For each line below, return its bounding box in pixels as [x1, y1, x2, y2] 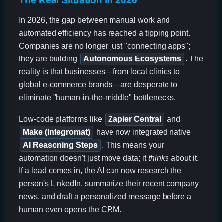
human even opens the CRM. [19, 205, 121, 214]
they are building [19, 55, 79, 63]
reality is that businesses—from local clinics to [19, 67, 180, 76]
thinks [148, 154, 169, 163]
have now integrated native [94, 128, 191, 137]
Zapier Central [108, 115, 161, 124]
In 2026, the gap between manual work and [19, 16, 170, 25]
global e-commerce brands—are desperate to [19, 80, 177, 89]
